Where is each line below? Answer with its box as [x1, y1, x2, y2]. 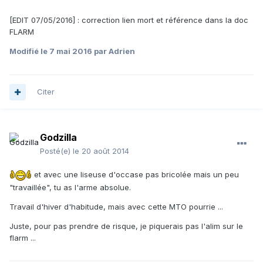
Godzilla [40, 131, 77, 144]
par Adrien [92, 46, 135, 56]
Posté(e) [40, 146, 73, 156]
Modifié [9, 46, 41, 56]
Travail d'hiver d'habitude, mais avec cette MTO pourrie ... [9, 201, 223, 211]
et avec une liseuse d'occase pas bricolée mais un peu [32, 170, 239, 180]
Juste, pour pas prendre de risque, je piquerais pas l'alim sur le [9, 221, 243, 231]
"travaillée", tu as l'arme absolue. [9, 182, 131, 192]
